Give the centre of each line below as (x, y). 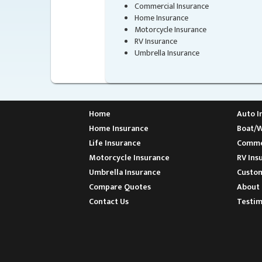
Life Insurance (115, 143)
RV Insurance (156, 41)
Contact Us (109, 201)
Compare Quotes (120, 187)
